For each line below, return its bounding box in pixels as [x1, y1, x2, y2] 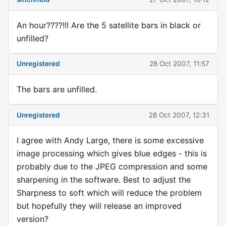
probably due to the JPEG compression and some [17, 161, 207, 172]
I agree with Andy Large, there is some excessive [17, 135, 204, 146]
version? [17, 214, 48, 224]
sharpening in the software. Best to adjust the [17, 175, 191, 185]
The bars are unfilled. [17, 84, 97, 94]
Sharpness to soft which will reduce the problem [17, 188, 202, 198]
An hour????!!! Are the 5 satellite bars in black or [17, 20, 201, 30]
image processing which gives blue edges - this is [17, 148, 207, 159]
